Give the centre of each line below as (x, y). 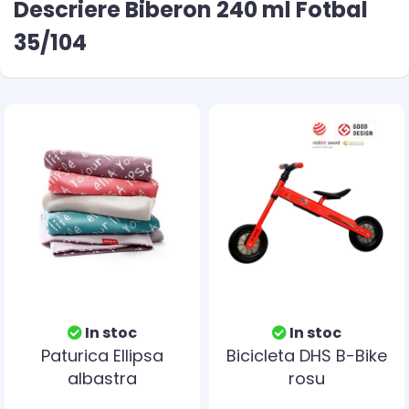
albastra (102, 378)
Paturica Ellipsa (102, 356)
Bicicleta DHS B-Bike (307, 356)
